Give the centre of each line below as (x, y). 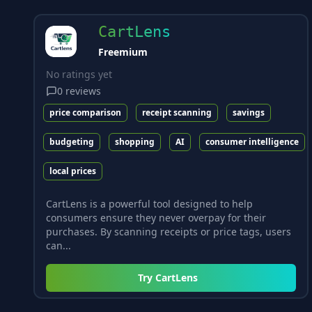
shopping (135, 142)
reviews (83, 91)
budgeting (72, 142)
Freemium (123, 52)
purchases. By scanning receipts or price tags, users (169, 232)
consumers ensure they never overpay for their (156, 218)
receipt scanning (177, 112)
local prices (73, 171)
